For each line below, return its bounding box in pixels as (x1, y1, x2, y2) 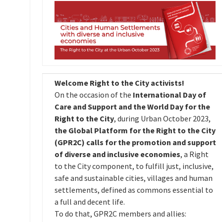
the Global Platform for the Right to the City (54, 125, 216, 135)
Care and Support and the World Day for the (54, 102, 210, 111)
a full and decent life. (54, 197, 125, 207)
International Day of (132, 90, 206, 100)
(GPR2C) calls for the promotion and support (54, 137, 216, 147)
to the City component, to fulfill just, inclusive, (54, 161, 214, 171)
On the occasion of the (54, 90, 133, 100)
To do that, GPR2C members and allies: (54, 209, 186, 219)
